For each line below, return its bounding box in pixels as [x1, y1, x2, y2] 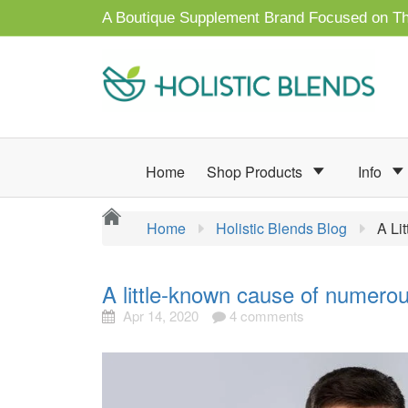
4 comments [226, 306, 304, 325]
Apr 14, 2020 [119, 306, 199, 325]
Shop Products [207, 161, 306, 182]
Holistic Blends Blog [216, 218, 347, 239]
